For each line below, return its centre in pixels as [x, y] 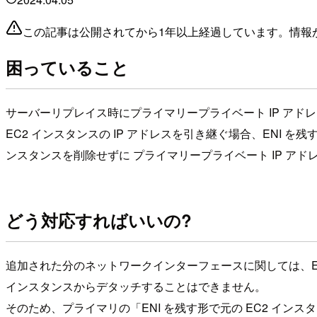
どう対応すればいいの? [99, 220]
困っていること [67, 68]
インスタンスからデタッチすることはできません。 [136, 286]
